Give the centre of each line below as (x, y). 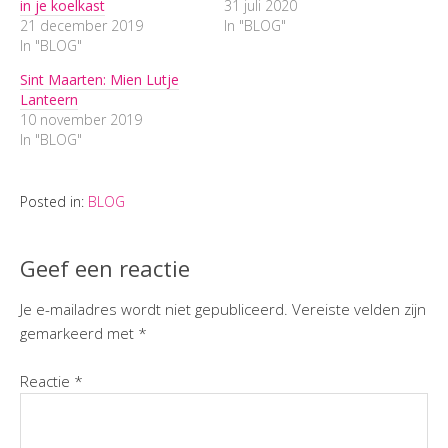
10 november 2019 (81, 119)
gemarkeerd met (79, 332)
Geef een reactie (105, 267)
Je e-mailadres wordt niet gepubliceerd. (154, 308)
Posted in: (54, 201)
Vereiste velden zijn (359, 308)
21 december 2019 (81, 25)
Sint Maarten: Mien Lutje (99, 79)
